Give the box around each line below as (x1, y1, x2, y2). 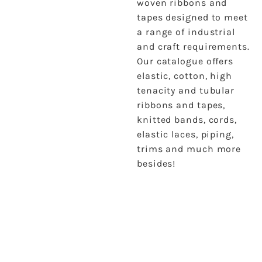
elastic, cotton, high (137, 70, 232, 81)
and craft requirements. (137, 40, 250, 52)
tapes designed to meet (137, 11, 248, 23)
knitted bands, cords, (137, 113, 237, 125)
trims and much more (137, 143, 242, 154)
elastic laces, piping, (137, 128, 234, 140)
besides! (137, 157, 176, 169)
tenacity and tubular (137, 84, 235, 96)
